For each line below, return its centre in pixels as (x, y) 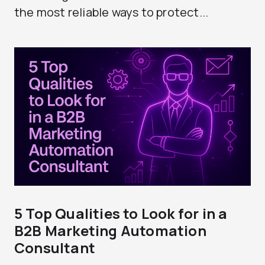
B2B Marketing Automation (110, 230)
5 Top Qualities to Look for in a (121, 213)
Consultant (55, 248)
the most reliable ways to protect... (112, 12)
